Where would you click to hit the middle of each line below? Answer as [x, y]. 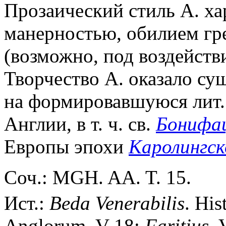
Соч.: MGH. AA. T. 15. [98, 177]
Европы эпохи [66, 146]
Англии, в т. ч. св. [80, 124]
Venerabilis [140, 203]
